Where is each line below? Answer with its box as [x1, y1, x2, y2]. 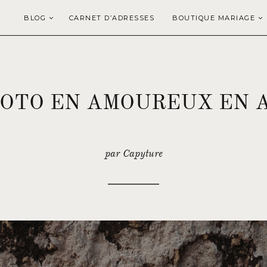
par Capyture [104, 147, 163, 160]
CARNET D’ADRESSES [69, 14, 154, 22]
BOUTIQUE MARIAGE [172, 14, 255, 22]
